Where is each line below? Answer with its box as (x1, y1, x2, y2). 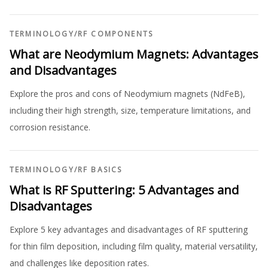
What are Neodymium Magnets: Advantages (10, 46, 258, 62)
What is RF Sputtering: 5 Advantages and (10, 182, 239, 198)
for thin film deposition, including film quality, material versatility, (10, 240, 258, 252)
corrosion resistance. (10, 121, 90, 133)
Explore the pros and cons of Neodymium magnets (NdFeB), (10, 88, 245, 99)
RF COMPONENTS (77, 29, 154, 39)
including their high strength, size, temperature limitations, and (10, 105, 251, 116)
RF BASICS (77, 165, 123, 175)
